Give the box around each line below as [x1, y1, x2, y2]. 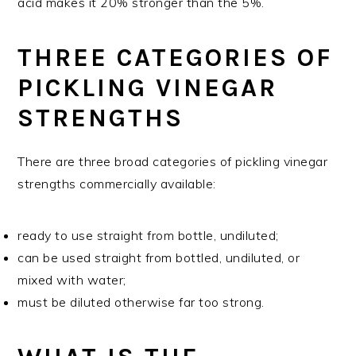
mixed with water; [17, 271, 126, 288]
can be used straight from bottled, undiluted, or [17, 249, 300, 265]
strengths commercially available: [17, 175, 216, 192]
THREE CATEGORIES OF [17, 42, 333, 72]
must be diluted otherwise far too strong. [17, 293, 265, 310]
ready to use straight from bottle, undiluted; [17, 226, 279, 243]
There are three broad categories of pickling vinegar [17, 153, 328, 169]
